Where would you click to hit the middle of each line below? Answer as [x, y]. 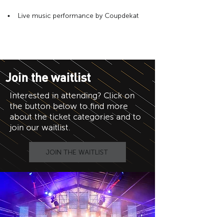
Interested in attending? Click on [72, 95]
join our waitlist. [41, 127]
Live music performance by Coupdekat [78, 16]
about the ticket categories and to [75, 117]
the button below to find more [69, 106]
